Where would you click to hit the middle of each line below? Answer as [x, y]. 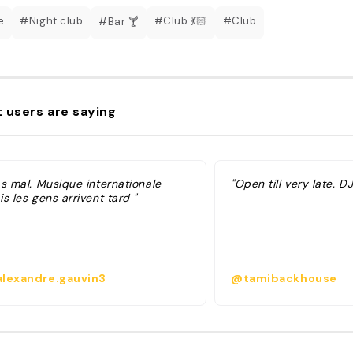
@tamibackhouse [284, 278]
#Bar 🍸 [119, 21]
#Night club [52, 20]
